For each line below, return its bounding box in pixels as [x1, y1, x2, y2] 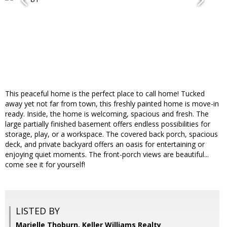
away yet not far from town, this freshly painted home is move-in [5, 99, 219, 109]
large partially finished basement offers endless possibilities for [5, 119, 210, 129]
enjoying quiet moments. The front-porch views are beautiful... [5, 149, 209, 160]
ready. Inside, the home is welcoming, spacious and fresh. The [5, 109, 209, 119]
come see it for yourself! [5, 160, 85, 170]
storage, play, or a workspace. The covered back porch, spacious [5, 129, 218, 139]
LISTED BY [16, 205, 60, 217]
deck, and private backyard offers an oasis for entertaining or [5, 139, 205, 149]
